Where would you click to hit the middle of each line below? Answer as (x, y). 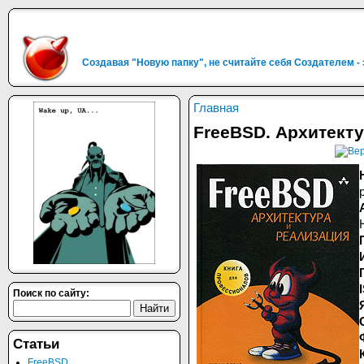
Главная (216, 108)
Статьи (36, 344)
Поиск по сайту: (51, 293)
